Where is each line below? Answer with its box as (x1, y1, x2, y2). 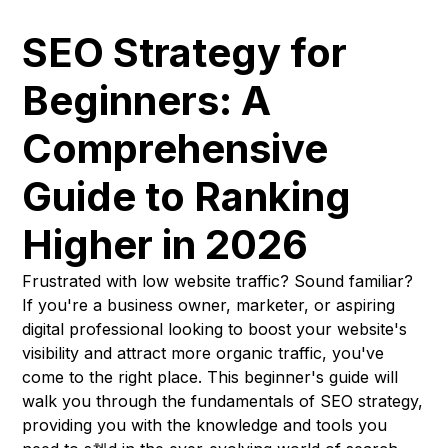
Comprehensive (22, 124, 329, 174)
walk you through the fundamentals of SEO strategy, (22, 391, 424, 412)
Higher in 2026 (22, 220, 309, 270)
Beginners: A (22, 76, 272, 126)
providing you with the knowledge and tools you (22, 415, 388, 436)
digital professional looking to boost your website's (22, 319, 408, 340)
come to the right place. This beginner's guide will (22, 367, 399, 388)
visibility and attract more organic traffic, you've (22, 343, 385, 364)
